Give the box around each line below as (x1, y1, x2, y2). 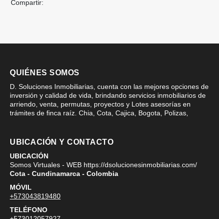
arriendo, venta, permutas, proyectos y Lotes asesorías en (10, 100, 191, 108)
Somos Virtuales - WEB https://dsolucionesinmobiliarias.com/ (10, 160, 197, 169)
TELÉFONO (10, 205, 47, 214)
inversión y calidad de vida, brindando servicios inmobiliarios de (10, 91, 206, 99)
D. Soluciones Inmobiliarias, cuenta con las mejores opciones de (10, 82, 209, 90)
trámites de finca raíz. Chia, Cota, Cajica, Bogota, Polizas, (10, 109, 188, 117)
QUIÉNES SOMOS (10, 68, 80, 77)
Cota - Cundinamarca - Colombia (10, 169, 118, 177)
